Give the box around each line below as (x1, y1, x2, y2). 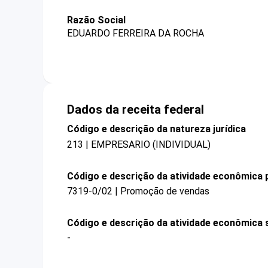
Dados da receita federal (67, 102, 204, 117)
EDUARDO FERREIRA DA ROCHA (67, 28, 204, 39)
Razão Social (67, 14, 126, 26)
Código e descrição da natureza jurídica (67, 123, 246, 135)
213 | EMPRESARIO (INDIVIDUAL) (67, 138, 211, 150)
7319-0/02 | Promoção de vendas (67, 185, 209, 197)
